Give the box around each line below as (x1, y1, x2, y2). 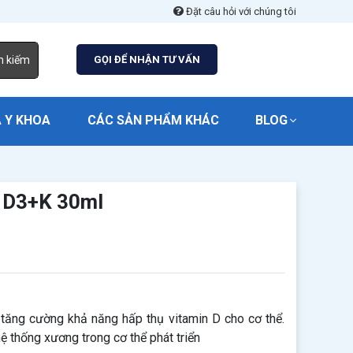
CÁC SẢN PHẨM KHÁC (87, 113, 219, 128)
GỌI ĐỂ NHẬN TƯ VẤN (93, 54, 200, 65)
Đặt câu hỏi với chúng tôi (184, 6, 296, 17)
